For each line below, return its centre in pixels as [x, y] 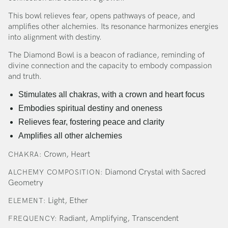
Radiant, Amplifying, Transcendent [118, 219]
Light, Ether [67, 201]
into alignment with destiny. [55, 37]
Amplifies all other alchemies [70, 136]
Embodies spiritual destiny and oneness [90, 108]
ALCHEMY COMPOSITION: [55, 173]
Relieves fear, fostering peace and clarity [91, 122]
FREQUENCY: [33, 219]
